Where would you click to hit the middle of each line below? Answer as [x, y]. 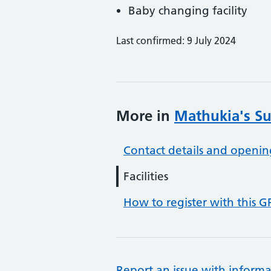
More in [145, 116]
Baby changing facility [188, 11]
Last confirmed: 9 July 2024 [176, 41]
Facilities [146, 176]
